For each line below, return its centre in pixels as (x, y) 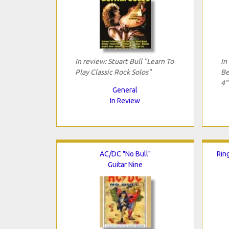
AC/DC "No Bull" (125, 154)
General (125, 90)
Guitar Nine (125, 164)
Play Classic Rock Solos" (113, 72)
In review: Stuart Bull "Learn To (124, 61)
